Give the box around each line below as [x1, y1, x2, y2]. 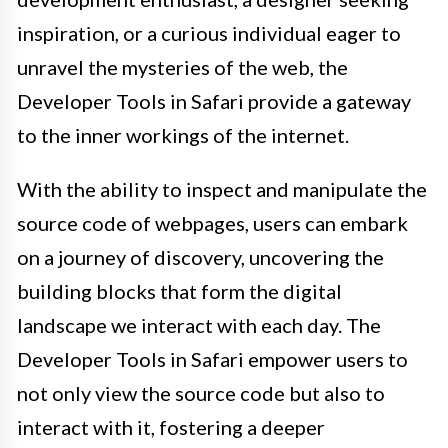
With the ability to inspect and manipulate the [17, 177, 427, 202]
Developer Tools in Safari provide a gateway [17, 89, 411, 114]
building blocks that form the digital [17, 279, 342, 304]
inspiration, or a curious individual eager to [17, 21, 401, 46]
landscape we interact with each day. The [17, 313, 381, 338]
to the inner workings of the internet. [17, 123, 349, 148]
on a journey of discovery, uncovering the [17, 245, 384, 270]
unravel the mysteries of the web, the [17, 55, 348, 80]
